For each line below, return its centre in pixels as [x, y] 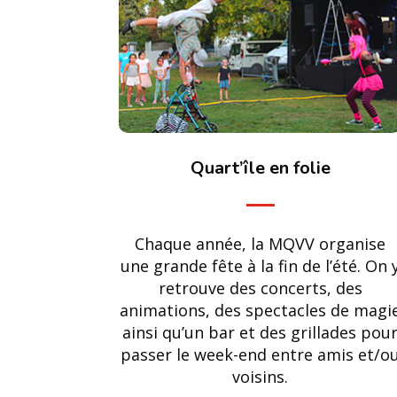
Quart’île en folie [260, 167]
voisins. [261, 376]
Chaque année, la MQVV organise [261, 243]
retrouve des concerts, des [260, 288]
